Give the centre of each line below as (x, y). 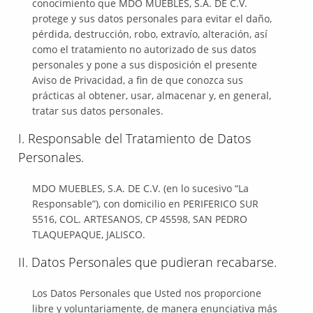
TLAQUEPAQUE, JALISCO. (89, 234)
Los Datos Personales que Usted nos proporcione (147, 293)
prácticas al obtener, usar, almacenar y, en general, (152, 95)
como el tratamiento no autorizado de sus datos (145, 49)
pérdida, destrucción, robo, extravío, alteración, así (150, 34)
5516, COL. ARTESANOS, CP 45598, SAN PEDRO (140, 219)
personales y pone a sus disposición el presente (145, 65)
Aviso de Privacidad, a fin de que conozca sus (138, 80)
